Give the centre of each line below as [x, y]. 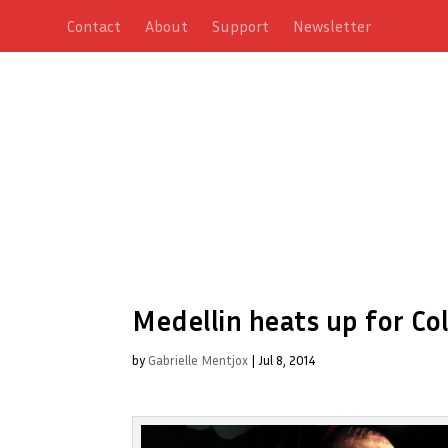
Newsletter [332, 26]
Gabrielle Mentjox [198, 359]
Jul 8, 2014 [287, 359]
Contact [94, 26]
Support [241, 26]
